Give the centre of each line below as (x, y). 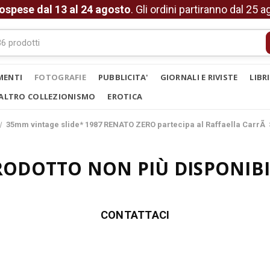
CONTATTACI (135, 215)
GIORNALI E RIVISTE (199, 77)
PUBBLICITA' (123, 77)
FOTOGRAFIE (60, 77)
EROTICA (125, 96)
